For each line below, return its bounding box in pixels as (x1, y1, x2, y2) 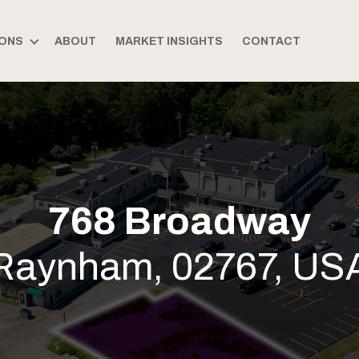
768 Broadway (48, 200, 311, 242)
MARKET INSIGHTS (115, 35, 223, 47)
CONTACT (241, 35, 301, 47)
